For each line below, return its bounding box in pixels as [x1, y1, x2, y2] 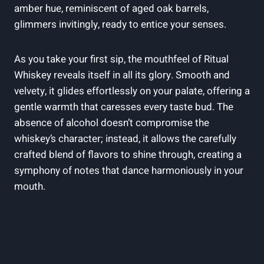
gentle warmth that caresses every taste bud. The [14, 99, 233, 114]
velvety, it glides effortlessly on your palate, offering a [14, 83, 250, 98]
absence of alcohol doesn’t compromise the [14, 115, 209, 130]
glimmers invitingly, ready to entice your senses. [14, 16, 226, 32]
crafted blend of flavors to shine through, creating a [14, 147, 242, 162]
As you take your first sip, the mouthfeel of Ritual [14, 51, 229, 67]
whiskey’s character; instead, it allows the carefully [14, 131, 236, 146]
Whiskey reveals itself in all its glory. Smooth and [14, 67, 230, 82]
